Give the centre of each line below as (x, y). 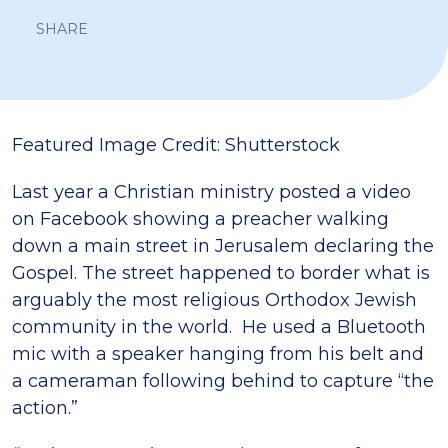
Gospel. (44, 273)
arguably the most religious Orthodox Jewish (214, 300)
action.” (45, 408)
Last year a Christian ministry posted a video (211, 192)
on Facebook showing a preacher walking (200, 219)
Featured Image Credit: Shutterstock (176, 145)
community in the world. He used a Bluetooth (219, 327)
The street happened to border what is (253, 273)
